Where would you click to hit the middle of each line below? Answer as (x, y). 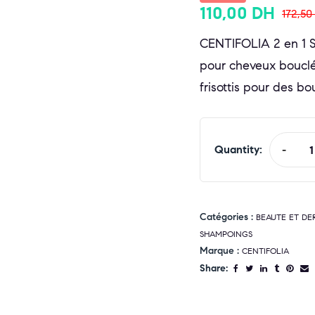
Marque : (221, 251)
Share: (214, 268)
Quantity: (238, 149)
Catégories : (228, 217)
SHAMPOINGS (226, 234)
